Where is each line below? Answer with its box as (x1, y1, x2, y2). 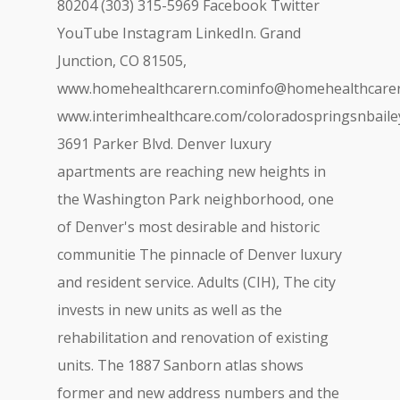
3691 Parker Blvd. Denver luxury (57, 134, 271, 154)
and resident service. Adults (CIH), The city (57, 272, 336, 292)
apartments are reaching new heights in (57, 162, 326, 181)
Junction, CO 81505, (57, 51, 187, 71)
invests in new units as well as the (57, 300, 282, 320)
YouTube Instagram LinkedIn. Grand (57, 23, 301, 43)
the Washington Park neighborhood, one (57, 189, 334, 209)
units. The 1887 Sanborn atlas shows (57, 355, 304, 375)
